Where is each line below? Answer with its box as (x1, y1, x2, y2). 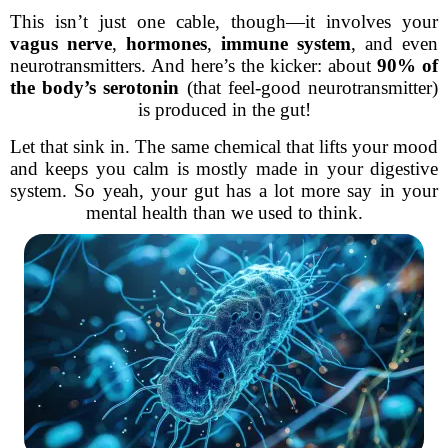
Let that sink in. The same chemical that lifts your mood (10, 136, 438, 157)
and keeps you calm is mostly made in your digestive (10, 158, 438, 179)
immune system (221, 33, 351, 54)
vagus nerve (10, 33, 112, 54)
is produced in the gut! (137, 99, 311, 120)
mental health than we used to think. (85, 202, 363, 223)
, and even (351, 33, 438, 54)
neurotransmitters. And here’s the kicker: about (10, 55, 377, 76)
